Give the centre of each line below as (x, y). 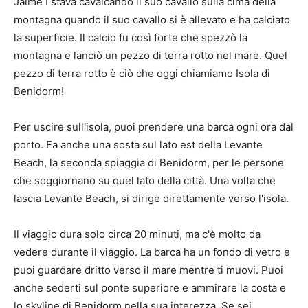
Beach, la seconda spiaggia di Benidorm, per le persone (149, 163)
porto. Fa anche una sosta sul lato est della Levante (138, 145)
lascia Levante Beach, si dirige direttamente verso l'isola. (151, 199)
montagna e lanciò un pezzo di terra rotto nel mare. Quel (151, 56)
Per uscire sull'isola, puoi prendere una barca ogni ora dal (154, 127)
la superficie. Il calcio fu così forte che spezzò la (131, 38)
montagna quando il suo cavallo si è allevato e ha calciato (152, 20)
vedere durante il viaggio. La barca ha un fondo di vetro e (152, 252)
